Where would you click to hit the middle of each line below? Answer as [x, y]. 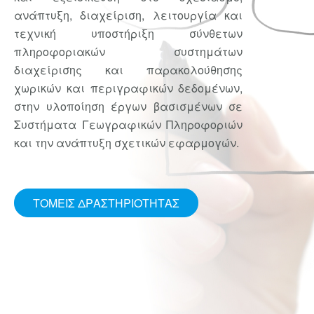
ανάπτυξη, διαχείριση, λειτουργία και [129, 15]
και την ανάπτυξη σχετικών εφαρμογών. [127, 143]
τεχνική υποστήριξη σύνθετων [129, 34]
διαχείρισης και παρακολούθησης [129, 70]
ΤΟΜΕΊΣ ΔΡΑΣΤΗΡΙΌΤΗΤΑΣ [106, 203]
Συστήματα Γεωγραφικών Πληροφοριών [129, 125]
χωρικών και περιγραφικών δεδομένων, [129, 88]
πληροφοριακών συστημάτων [129, 52]
